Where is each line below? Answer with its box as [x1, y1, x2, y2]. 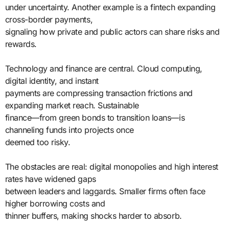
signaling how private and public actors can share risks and [5, 26, 220, 37]
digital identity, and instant [5, 75, 99, 86]
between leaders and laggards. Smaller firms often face [5, 186, 205, 196]
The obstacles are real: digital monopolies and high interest [5, 161, 218, 172]
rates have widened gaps [5, 173, 96, 184]
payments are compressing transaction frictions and [5, 87, 193, 98]
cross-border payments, [5, 14, 93, 25]
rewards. [5, 38, 37, 49]
